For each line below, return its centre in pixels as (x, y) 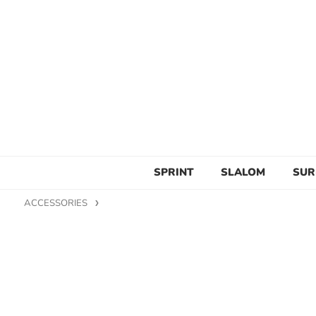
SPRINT (174, 172)
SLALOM (243, 172)
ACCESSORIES (55, 203)
